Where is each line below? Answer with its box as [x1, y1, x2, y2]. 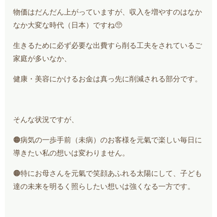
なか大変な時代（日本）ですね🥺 [13, 21, 123, 30]
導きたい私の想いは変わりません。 [13, 149, 130, 157]
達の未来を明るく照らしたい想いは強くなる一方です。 [13, 183, 195, 191]
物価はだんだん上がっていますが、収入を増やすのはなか [13, 8, 202, 16]
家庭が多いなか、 [13, 55, 72, 63]
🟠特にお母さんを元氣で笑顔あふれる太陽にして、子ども [13, 170, 202, 178]
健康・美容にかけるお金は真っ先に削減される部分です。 [13, 75, 202, 83]
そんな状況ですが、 [13, 116, 79, 124]
